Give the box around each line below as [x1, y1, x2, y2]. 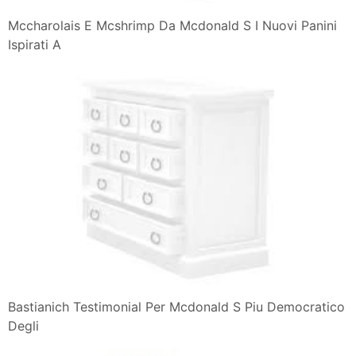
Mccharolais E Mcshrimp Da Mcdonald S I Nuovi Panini [8, 17, 337, 33]
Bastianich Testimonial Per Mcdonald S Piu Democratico [8, 298, 345, 315]
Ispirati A [8, 37, 61, 52]
